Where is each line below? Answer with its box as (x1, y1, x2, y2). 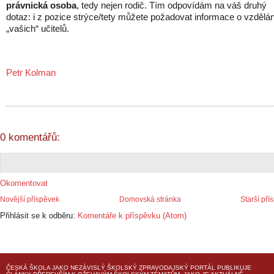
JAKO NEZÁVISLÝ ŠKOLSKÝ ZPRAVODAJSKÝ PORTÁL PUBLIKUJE (50, 264, 251, 272)
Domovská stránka (119, 195, 181, 204)
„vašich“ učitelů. (6, 23, 69, 34)
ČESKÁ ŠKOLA (6, 264, 50, 272)
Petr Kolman (6, 67, 56, 78)
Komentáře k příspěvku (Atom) (78, 211, 187, 221)
